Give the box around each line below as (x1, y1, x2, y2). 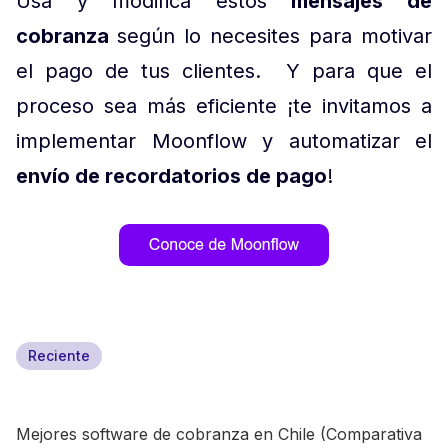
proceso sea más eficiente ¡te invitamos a (16, 94, 432, 119)
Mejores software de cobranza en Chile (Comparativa (16, 424, 422, 445)
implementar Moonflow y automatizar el (16, 129, 432, 154)
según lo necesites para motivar (117, 24, 432, 49)
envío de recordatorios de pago (16, 164, 327, 189)
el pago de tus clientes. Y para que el (16, 59, 432, 84)
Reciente (28, 347, 90, 365)
